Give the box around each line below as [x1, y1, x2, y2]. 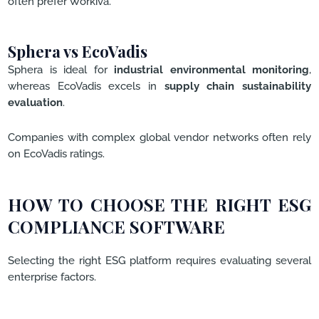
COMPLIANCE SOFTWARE [8, 215, 225, 239]
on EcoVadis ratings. [8, 147, 105, 159]
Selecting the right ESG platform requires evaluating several [8, 254, 311, 267]
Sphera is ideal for [8, 63, 114, 76]
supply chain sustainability [164, 80, 312, 93]
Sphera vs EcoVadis [8, 41, 147, 63]
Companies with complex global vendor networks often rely [8, 130, 311, 143]
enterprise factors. [8, 271, 96, 283]
